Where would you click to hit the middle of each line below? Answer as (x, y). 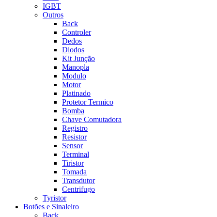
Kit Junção (78, 58)
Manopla (76, 67)
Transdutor (78, 180)
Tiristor (73, 163)
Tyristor (54, 198)
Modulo (74, 76)
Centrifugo (78, 189)
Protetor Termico (88, 102)
